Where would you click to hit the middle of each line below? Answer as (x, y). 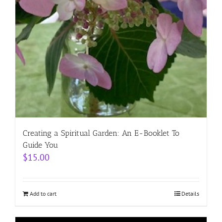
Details (190, 193)
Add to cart (43, 193)
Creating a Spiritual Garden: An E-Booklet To (101, 133)
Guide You (40, 145)
